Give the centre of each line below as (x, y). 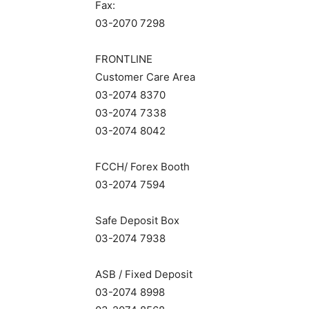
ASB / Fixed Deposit (144, 274)
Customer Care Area (145, 77)
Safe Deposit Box (137, 220)
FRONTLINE (124, 59)
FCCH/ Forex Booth (142, 167)
